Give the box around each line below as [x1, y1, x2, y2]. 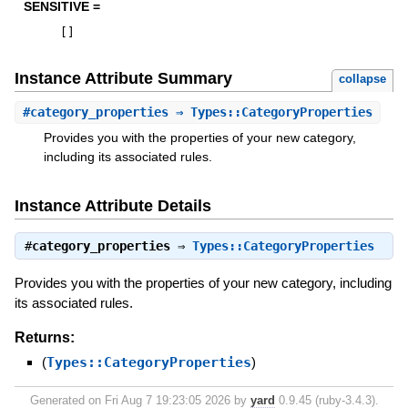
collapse [339, 72, 387, 87]
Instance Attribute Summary [14, 69, 232, 88]
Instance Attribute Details [14, 196, 211, 215]
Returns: [14, 329, 75, 345]
